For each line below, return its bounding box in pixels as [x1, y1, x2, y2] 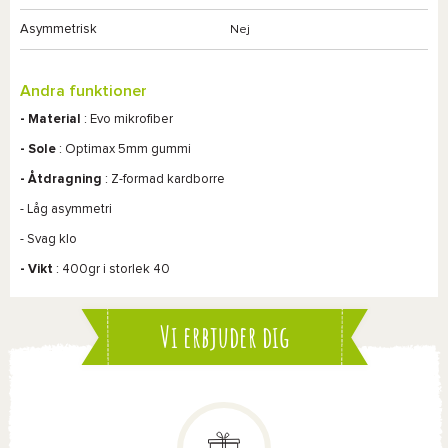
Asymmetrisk [20, 23, 97, 36]
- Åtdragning [20, 173, 102, 186]
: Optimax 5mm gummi [56, 143, 191, 156]
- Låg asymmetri [20, 203, 112, 216]
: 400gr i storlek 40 [53, 263, 170, 276]
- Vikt [20, 263, 53, 276]
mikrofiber [111, 113, 173, 126]
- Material [20, 113, 81, 126]
